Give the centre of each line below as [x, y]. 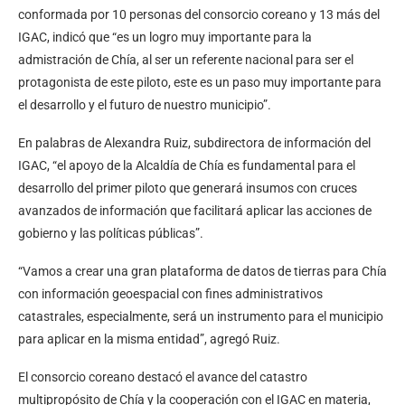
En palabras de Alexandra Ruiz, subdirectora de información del [194, 143]
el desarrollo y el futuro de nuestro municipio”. [145, 105]
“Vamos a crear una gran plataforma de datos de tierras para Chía [202, 272]
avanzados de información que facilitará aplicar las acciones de [195, 211]
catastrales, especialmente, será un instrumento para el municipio [201, 317]
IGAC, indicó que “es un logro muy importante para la [165, 38]
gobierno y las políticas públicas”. [111, 234]
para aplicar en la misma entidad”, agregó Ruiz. [149, 339]
